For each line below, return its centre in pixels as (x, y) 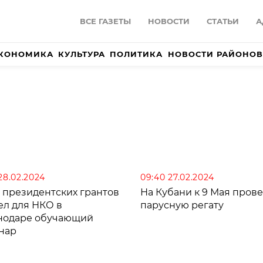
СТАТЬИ (223, 21)
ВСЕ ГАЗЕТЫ (105, 21)
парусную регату (182, 205)
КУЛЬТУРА (82, 54)
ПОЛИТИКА (136, 54)
